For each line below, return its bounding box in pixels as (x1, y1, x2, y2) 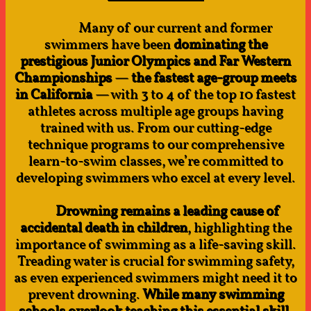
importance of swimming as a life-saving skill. (15, 235, 296, 255)
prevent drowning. (27, 285, 142, 305)
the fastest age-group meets (128, 69, 296, 88)
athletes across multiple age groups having (28, 102, 283, 121)
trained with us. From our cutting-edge (40, 119, 271, 138)
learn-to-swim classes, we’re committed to (28, 152, 283, 171)
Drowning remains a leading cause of (55, 202, 278, 221)
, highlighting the (187, 219, 292, 238)
